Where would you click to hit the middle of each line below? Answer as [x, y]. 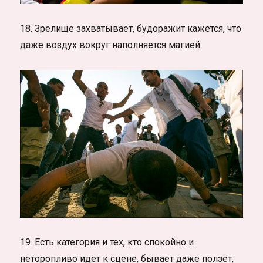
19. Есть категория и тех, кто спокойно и [107, 242]
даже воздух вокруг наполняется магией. [111, 45]
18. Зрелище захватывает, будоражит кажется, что [131, 28]
